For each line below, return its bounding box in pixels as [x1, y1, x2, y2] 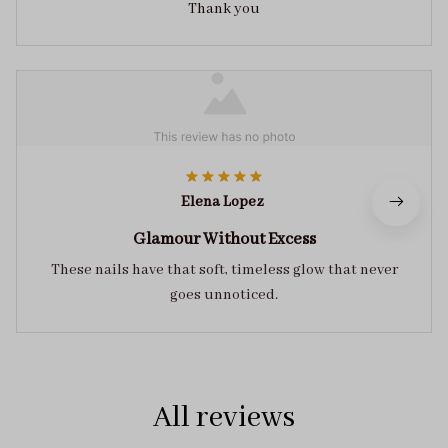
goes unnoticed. [170, 286, 278, 305]
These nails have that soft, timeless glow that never [50, 261, 398, 280]
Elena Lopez [180, 193, 264, 212]
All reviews [153, 399, 295, 438]
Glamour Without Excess [132, 229, 316, 251]
